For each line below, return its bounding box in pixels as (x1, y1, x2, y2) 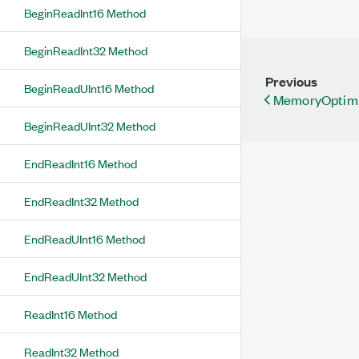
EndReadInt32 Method (24, 192, 139, 209)
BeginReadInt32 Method (24, 42, 147, 58)
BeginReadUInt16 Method (24, 79, 154, 96)
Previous (265, 72, 317, 91)
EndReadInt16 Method (24, 155, 137, 171)
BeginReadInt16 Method (24, 4, 146, 21)
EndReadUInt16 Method (24, 230, 145, 247)
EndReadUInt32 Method (24, 268, 147, 284)
